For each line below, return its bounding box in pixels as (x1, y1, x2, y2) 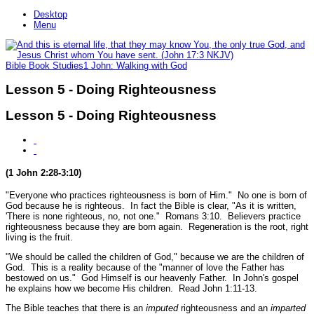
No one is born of (232, 190, 307, 201)
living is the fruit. (6, 232, 73, 243)
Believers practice (222, 211, 301, 222)
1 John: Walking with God (83, 60, 187, 71)
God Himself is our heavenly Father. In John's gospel (76, 273, 299, 284)
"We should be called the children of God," (6, 252, 177, 263)
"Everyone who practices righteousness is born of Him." (6, 190, 232, 201)
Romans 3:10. (165, 211, 222, 222)
